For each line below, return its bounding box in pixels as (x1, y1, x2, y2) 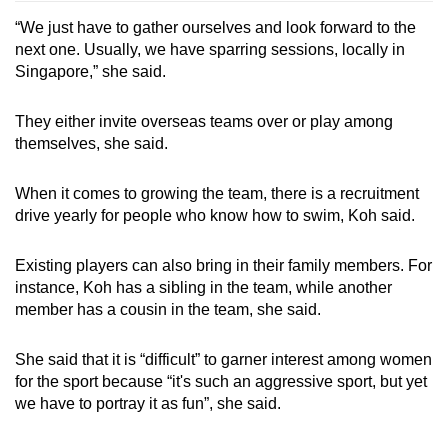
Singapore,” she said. (15, 62, 166, 80)
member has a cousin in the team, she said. (15, 300, 321, 318)
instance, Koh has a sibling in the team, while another (15, 278, 392, 296)
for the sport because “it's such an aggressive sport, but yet (15, 372, 427, 390)
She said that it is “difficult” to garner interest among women (15, 350, 432, 368)
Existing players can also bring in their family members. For (15, 256, 432, 274)
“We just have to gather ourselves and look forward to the (15, 18, 416, 36)
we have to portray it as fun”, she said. (15, 394, 281, 412)
